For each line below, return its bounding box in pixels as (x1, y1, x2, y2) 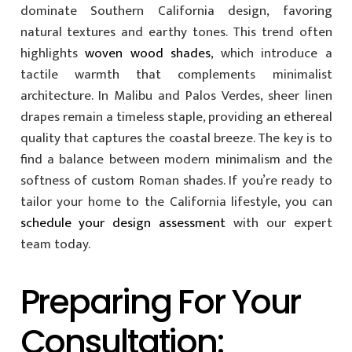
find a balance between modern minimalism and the (20, 148, 332, 171)
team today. (20, 233, 90, 256)
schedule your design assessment (20, 212, 225, 235)
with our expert (225, 212, 332, 235)
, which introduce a (211, 42, 332, 65)
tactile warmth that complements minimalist (20, 64, 332, 86)
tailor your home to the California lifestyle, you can (20, 191, 332, 214)
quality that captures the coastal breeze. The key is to (20, 127, 332, 150)
